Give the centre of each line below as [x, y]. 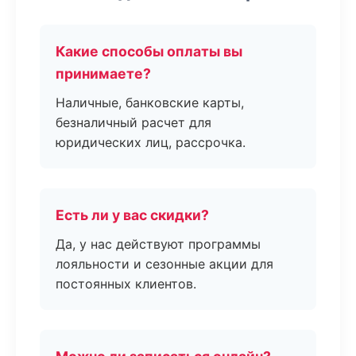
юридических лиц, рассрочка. [151, 142]
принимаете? [103, 74]
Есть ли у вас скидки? [132, 215]
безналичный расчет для [133, 122]
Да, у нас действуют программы [158, 244]
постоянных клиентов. [126, 284]
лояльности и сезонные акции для [164, 264]
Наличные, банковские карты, [150, 103]
